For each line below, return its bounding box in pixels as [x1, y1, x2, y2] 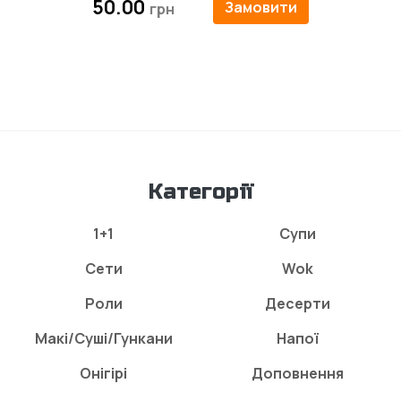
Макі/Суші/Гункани [34, 328, 173, 348]
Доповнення [252, 363, 344, 383]
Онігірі [80, 363, 127, 383]
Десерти [265, 294, 330, 313]
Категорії [148, 179, 253, 205]
